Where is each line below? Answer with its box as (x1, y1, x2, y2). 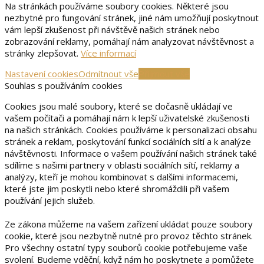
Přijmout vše (138, 67, 190, 80)
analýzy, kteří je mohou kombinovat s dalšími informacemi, (5, 170, 238, 183)
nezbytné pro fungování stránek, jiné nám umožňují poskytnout (5, 11, 259, 24)
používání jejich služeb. (5, 194, 95, 206)
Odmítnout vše (78, 67, 138, 80)
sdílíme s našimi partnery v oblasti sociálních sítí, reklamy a (5, 159, 239, 171)
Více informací (81, 47, 136, 59)
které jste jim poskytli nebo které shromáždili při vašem (5, 182, 229, 194)
